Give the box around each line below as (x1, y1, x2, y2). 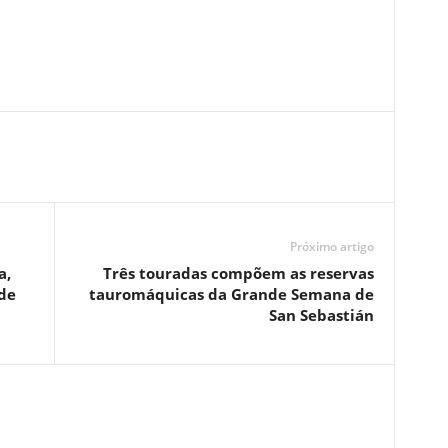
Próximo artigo (289, 238, 374, 255)
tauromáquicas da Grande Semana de (88, 284, 374, 304)
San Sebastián (268, 305, 374, 325)
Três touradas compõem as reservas (102, 263, 374, 283)
